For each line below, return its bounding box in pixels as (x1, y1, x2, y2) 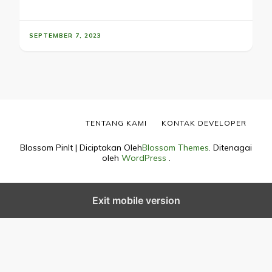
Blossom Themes (142, 142, 209, 154)
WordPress (121, 152, 166, 164)
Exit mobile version (92, 194, 180, 207)
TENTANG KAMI (86, 118, 147, 128)
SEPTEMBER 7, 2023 (29, 32, 101, 40)
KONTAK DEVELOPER (161, 118, 246, 128)
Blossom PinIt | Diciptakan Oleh (20, 142, 142, 154)
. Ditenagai (209, 142, 252, 154)
